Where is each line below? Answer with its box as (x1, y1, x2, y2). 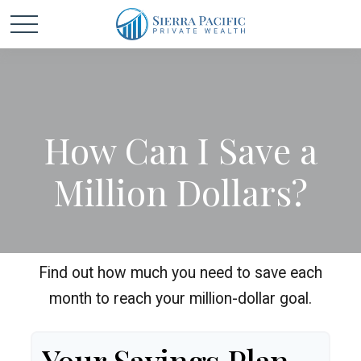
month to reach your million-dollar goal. (49, 288, 312, 308)
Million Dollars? (53, 168, 308, 215)
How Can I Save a (44, 126, 317, 173)
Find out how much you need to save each (39, 263, 322, 282)
